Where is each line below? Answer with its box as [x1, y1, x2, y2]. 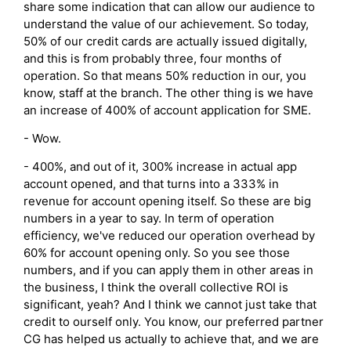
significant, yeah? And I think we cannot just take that [24, 297, 317, 313]
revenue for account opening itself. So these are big [24, 194, 311, 209]
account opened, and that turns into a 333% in [24, 176, 279, 192]
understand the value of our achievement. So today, [24, 16, 309, 31]
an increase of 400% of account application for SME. [24, 102, 311, 118]
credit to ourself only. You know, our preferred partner [24, 314, 324, 330]
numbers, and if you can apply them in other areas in [24, 262, 313, 278]
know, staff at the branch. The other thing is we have [24, 85, 313, 100]
